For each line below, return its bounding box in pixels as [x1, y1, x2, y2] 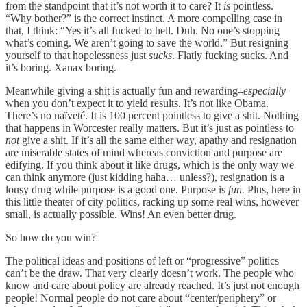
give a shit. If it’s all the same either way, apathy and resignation [22, 134, 297, 147]
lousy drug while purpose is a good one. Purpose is [5, 184, 228, 196]
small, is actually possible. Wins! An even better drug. [5, 208, 239, 221]
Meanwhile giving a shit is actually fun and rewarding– [5, 85, 243, 97]
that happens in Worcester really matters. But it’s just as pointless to [5, 122, 294, 134]
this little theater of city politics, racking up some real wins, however [5, 196, 299, 208]
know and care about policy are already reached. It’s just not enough [5, 280, 299, 292]
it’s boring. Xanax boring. [5, 62, 119, 74]
